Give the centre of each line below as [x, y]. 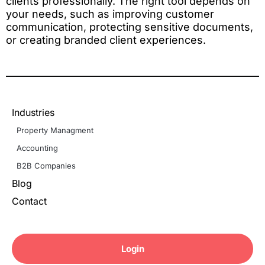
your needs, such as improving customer [110, 14]
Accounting [37, 148]
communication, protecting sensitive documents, [130, 27]
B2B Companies [46, 166]
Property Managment [55, 130]
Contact [29, 201]
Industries [33, 113]
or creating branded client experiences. [106, 40]
